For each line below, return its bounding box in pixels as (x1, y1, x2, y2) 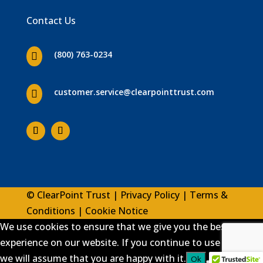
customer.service (53, 86, 123, 97)
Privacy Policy (120, 188, 180, 201)
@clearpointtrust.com (123, 86, 214, 97)
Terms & (189, 188, 228, 201)
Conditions (26, 204, 75, 217)
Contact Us (26, 14, 76, 27)
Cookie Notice (85, 204, 148, 217)
